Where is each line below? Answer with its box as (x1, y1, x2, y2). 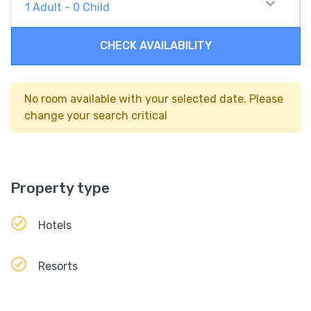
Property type (10, 178, 110, 196)
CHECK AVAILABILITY (100, 39, 212, 53)
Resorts (38, 259, 78, 273)
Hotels (38, 218, 72, 232)
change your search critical (24, 108, 167, 122)
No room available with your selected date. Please (24, 92, 283, 106)
